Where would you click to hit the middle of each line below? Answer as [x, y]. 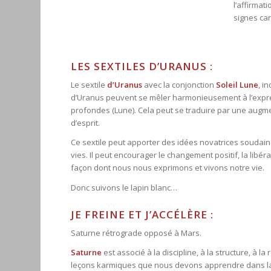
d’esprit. [86, 123]
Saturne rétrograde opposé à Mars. [136, 233]
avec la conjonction [179, 85]
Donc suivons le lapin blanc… [124, 187]
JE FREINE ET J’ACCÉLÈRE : [142, 215]
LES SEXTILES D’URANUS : [142, 67]
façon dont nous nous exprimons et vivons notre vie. [168, 168]
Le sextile [89, 85]
